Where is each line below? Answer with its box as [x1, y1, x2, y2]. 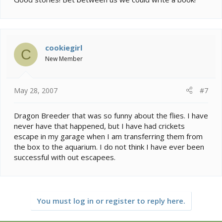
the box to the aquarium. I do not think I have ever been [14, 141, 204, 152]
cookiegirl [45, 43, 82, 53]
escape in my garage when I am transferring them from [14, 131, 203, 141]
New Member [45, 55, 83, 63]
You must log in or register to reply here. [37, 195, 185, 206]
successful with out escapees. [14, 152, 115, 162]
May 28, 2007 [14, 85, 57, 95]
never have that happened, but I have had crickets [14, 120, 185, 131]
